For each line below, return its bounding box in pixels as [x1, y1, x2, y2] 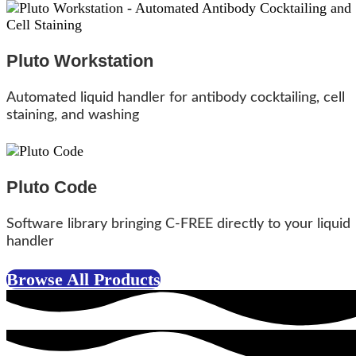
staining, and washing [6, 107, 139, 122]
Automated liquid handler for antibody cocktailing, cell [6, 90, 345, 105]
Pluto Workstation [6, 50, 153, 71]
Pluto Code [6, 176, 97, 197]
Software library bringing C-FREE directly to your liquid [6, 216, 350, 231]
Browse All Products [6, 269, 161, 289]
